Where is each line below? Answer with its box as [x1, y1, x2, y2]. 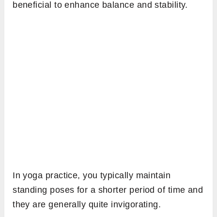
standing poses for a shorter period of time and [13, 185, 203, 195]
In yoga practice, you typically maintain [13, 170, 171, 181]
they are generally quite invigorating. [13, 200, 161, 210]
